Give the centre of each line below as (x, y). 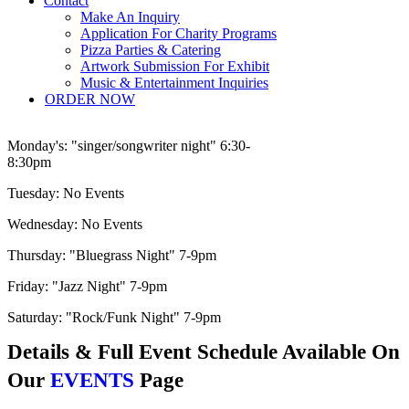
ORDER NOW (90, 99)
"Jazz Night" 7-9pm (108, 286)
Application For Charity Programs (178, 33)
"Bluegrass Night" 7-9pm (141, 255)
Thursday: (37, 255)
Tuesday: (33, 193)
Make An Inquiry (130, 17)
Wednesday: (42, 224)
